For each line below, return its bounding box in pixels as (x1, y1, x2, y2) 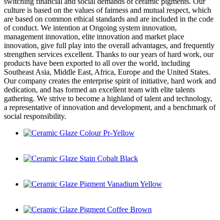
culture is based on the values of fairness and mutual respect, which (4, 5, 211, 14)
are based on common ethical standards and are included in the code (4, 14, 214, 23)
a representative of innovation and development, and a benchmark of (4, 103, 216, 111)
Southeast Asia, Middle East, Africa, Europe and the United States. (4, 67, 210, 76)
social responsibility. (4, 111, 66, 120)
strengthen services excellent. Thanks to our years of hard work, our (4, 50, 214, 58)
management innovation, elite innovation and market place (4, 32, 184, 41)
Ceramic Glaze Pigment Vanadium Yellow (24, 188, 154, 197)
